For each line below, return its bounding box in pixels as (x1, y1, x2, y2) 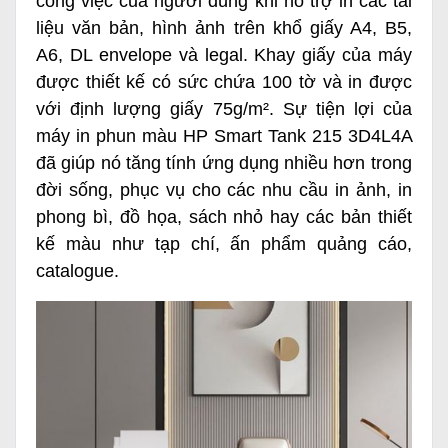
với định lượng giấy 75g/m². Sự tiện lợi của (36, 99, 412, 120)
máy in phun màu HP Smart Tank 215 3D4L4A (36, 126, 412, 147)
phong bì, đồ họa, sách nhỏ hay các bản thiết (36, 207, 412, 228)
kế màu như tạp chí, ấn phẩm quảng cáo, (36, 234, 412, 255)
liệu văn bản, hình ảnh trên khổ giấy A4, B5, (36, 18, 412, 39)
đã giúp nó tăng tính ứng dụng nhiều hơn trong (36, 153, 412, 174)
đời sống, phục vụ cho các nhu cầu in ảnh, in (36, 180, 412, 201)
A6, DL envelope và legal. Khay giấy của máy (36, 45, 412, 66)
